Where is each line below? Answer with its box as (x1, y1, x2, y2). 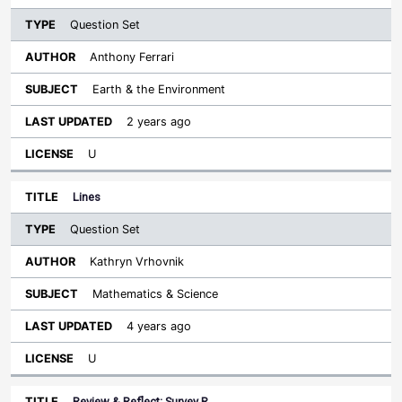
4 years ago (127, 319, 191, 333)
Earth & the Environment (92, 83, 225, 96)
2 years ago (127, 115, 191, 128)
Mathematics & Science (92, 287, 218, 301)
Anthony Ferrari (90, 50, 174, 64)
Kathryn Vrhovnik (90, 255, 184, 268)
